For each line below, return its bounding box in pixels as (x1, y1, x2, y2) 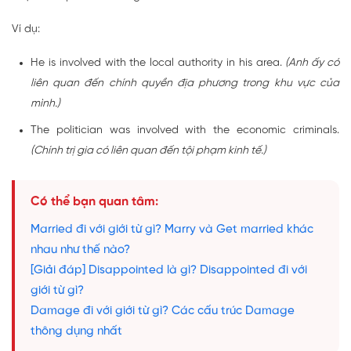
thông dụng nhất (31, 325, 122, 338)
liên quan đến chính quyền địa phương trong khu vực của (31, 78, 339, 90)
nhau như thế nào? (31, 244, 130, 257)
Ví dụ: (12, 24, 40, 36)
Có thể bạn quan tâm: (31, 195, 158, 209)
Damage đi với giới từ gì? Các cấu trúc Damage (31, 305, 295, 318)
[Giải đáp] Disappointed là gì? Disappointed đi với (31, 264, 307, 277)
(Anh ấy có (285, 57, 340, 70)
